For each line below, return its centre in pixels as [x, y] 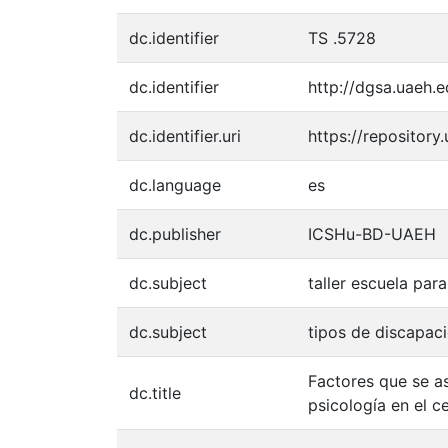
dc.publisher [175, 234]
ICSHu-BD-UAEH [372, 234]
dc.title [155, 393]
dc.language [175, 185]
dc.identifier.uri [185, 136]
